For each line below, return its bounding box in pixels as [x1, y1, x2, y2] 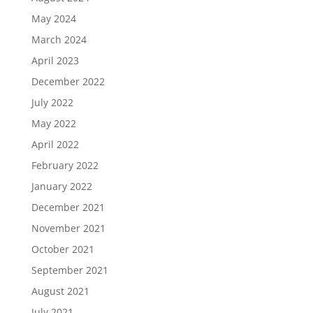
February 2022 [31, 159, 99, 172]
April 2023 [31, 54, 79, 67]
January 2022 [31, 180, 92, 193]
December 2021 [31, 201, 105, 214]
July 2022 [31, 96, 73, 109]
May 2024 [31, 12, 76, 25]
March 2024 [31, 33, 87, 46]
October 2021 [31, 242, 94, 256]
